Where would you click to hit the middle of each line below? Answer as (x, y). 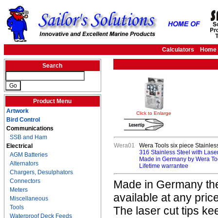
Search (53, 66)
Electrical (19, 146)
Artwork (18, 111)
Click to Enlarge (154, 113)
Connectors (25, 181)
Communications (30, 128)
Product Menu (53, 101)
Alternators (24, 163)
